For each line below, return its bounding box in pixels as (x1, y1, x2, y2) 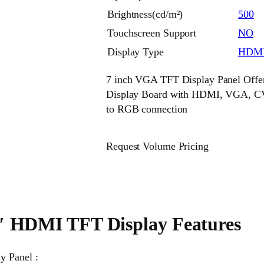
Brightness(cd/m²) (107, 8, 183, 21)
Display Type (107, 46, 164, 58)
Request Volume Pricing (106, 140, 209, 153)
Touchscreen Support (107, 27, 197, 39)
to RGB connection (106, 103, 188, 115)
